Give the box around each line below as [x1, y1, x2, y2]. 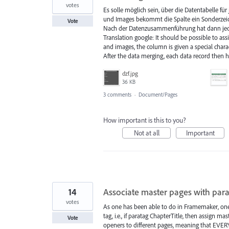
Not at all [133, 128, 159, 138]
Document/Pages [139, 91, 177, 99]
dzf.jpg [122, 70, 138, 78]
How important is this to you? [103, 116, 186, 125]
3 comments [103, 91, 131, 99]
